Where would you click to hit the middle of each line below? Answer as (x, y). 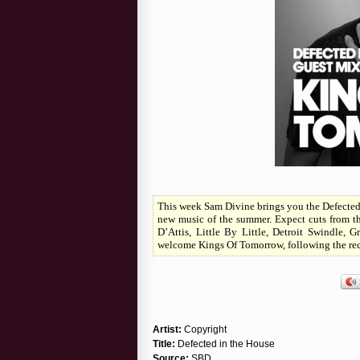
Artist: (167, 329)
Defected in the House (225, 344)
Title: (164, 344)
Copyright (204, 329)
